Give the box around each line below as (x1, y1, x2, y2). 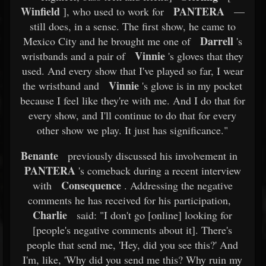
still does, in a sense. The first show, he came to (29, 19, 236, 33)
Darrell (199, 33, 233, 49)
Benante (21, 148, 58, 163)
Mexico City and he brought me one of (23, 34, 191, 48)
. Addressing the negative (121, 178, 233, 192)
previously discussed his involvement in (65, 148, 237, 163)
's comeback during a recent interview (75, 163, 241, 178)
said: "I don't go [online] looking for (74, 208, 232, 222)
